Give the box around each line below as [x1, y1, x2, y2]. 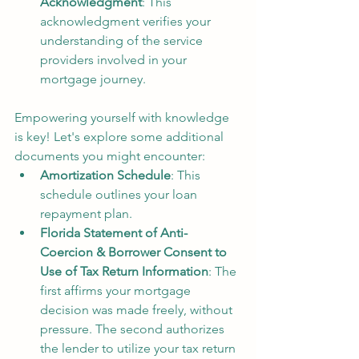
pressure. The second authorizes [40, 321, 228, 337]
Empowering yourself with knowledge [14, 109, 232, 125]
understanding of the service [40, 32, 206, 48]
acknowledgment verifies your [40, 13, 214, 29]
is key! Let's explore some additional [14, 128, 227, 144]
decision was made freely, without [40, 301, 236, 317]
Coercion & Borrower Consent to [40, 244, 230, 260]
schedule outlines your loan [40, 186, 200, 202]
